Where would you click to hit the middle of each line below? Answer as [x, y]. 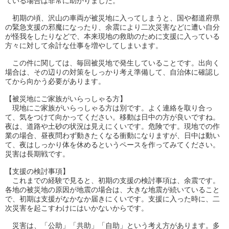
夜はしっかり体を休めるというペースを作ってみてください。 [120, 145]
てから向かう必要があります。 [55, 81]
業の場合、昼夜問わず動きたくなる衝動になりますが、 [95, 135]
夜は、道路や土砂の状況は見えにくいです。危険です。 [95, 126]
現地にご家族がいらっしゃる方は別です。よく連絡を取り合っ [109, 108]
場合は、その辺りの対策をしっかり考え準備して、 [87, 72]
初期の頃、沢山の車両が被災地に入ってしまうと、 [91, 18]
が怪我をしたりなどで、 [44, 36]
